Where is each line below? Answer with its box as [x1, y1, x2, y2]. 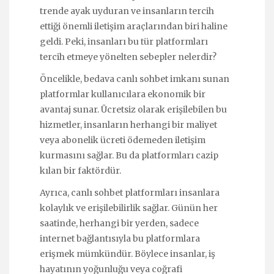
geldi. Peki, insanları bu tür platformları [40, 35, 208, 47]
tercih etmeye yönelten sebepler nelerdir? [40, 51, 217, 62]
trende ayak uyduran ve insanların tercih [40, 5, 214, 17]
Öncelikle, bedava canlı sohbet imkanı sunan [40, 73, 229, 85]
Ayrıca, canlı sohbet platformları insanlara [40, 187, 220, 199]
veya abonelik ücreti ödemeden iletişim [40, 135, 206, 146]
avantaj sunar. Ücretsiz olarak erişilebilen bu [40, 104, 227, 116]
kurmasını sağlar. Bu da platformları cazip [40, 150, 218, 161]
